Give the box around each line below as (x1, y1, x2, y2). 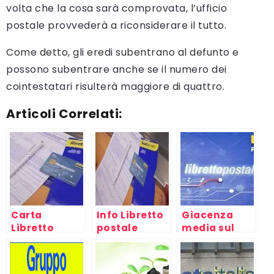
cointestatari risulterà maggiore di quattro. (6, 80, 224, 94)
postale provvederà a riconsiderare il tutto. (6, 18, 226, 33)
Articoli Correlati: (6, 105, 122, 123)
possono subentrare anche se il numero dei (6, 62, 227, 77)
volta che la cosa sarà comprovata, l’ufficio (6, 1, 227, 16)
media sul (182, 221, 235, 235)
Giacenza (182, 209, 233, 222)
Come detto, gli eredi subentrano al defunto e (6, 45, 239, 60)
